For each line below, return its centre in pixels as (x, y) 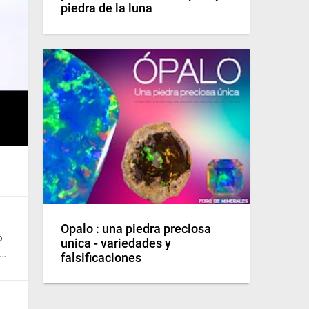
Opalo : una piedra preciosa (136, 229)
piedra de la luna (107, 9)
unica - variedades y (116, 244)
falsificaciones (101, 258)
